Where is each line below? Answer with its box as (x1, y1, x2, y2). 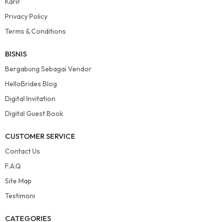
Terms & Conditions (5, 26, 66, 36)
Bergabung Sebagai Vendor (5, 64, 92, 73)
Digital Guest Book (5, 109, 63, 118)
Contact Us (5, 146, 40, 156)
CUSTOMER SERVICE (5, 131, 75, 141)
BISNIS (5, 49, 27, 58)
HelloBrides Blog (5, 79, 57, 88)
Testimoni (5, 191, 35, 200)
